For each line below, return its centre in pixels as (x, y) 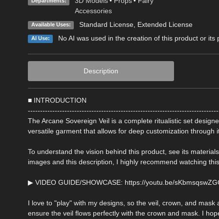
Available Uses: (51, 25)
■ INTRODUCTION (57, 100)
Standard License (106, 25)
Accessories (93, 11)
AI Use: (40, 38)
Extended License (165, 25)
